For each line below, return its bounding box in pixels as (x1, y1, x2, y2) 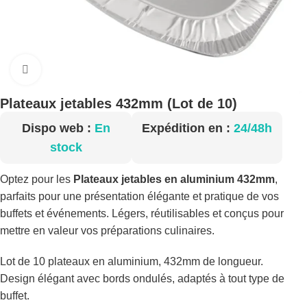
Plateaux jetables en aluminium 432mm (73, 173, 275, 185)
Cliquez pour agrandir (40, 64, 143, 75)
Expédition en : (141, 121, 234, 135)
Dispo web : (21, 121, 95, 135)
